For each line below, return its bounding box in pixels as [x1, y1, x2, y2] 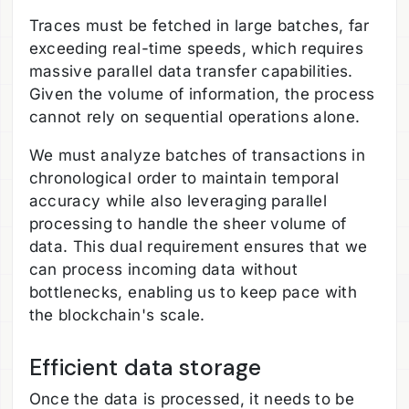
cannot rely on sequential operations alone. [28, 107, 365, 126]
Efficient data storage [28, 351, 262, 383]
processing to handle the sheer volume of [28, 214, 347, 233]
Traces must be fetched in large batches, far [28, 16, 370, 35]
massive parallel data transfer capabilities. [28, 61, 353, 80]
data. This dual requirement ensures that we [28, 236, 368, 256]
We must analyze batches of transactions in [28, 145, 366, 164]
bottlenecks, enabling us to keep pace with [28, 282, 358, 301]
